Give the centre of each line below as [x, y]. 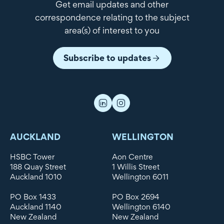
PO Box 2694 [136, 197]
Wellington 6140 [141, 207]
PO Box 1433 [33, 197]
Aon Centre [132, 157]
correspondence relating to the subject [112, 17]
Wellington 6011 [140, 177]
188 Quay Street [38, 167]
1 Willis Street [136, 167]
